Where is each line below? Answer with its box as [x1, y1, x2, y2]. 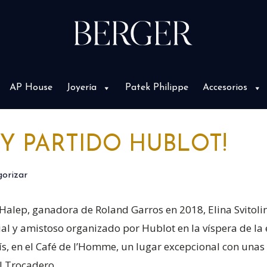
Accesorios [202, 83, 247, 92]
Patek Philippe [125, 83, 188, 92]
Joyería [66, 83, 97, 92]
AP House [9, 83, 52, 92]
